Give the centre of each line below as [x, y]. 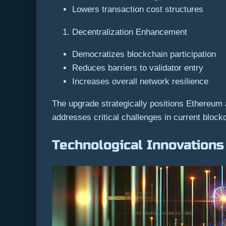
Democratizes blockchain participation [144, 54]
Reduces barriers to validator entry [138, 68]
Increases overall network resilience [140, 81]
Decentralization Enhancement [130, 32]
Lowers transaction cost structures [138, 10]
